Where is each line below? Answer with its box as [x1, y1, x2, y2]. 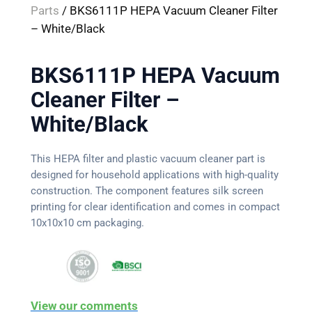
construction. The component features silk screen [30, 184, 263, 197]
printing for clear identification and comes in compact [30, 200, 280, 213]
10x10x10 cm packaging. [30, 216, 144, 229]
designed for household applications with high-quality [30, 168, 279, 181]
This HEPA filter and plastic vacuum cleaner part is [30, 152, 265, 165]
